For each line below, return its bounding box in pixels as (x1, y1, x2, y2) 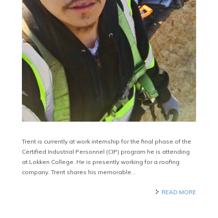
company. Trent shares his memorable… (21, 168, 136, 176)
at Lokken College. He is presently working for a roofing (21, 158, 180, 166)
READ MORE (162, 188, 197, 196)
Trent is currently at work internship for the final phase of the (21, 138, 191, 145)
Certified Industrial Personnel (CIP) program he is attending (21, 148, 190, 156)
